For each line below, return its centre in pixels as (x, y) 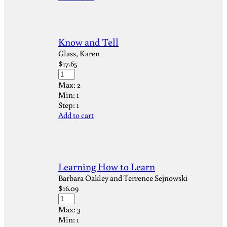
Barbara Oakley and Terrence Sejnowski (123, 178)
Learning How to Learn (107, 166)
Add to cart (76, 115)
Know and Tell (88, 42)
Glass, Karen (79, 53)
